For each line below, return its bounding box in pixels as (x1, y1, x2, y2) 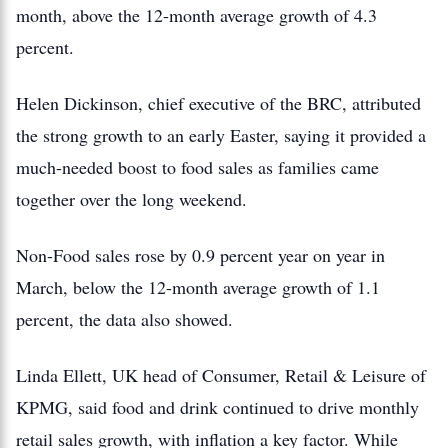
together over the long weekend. (16, 187, 247, 211)
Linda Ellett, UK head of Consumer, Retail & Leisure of (16, 363, 426, 387)
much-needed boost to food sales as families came (16, 155, 379, 179)
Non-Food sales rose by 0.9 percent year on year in (16, 243, 385, 267)
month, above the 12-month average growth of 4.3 (16, 3, 377, 27)
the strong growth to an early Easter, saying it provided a (16, 123, 426, 147)
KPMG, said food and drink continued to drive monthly (16, 395, 419, 419)
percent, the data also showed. (16, 307, 233, 331)
